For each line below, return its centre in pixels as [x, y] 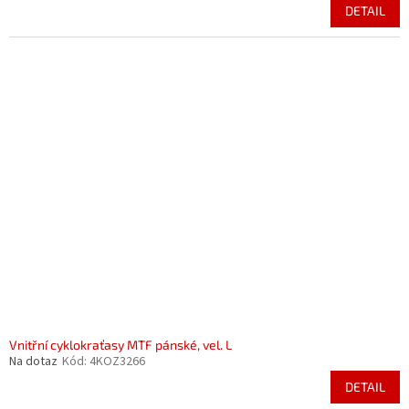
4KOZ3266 [117, 362]
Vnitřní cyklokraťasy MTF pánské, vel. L [121, 345]
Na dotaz [33, 362]
